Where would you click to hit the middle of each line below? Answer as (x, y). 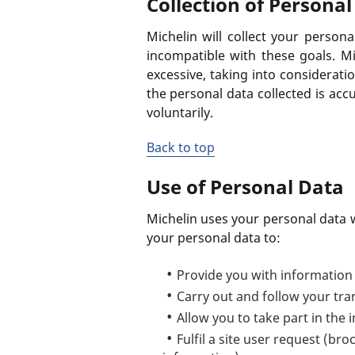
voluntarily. (179, 113)
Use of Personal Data (245, 187)
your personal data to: (213, 238)
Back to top (180, 147)
